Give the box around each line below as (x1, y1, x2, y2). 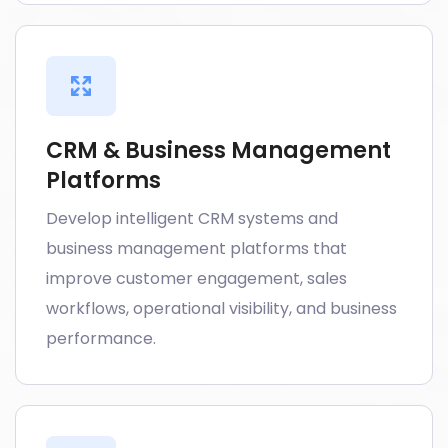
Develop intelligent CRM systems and (46, 207, 338, 230)
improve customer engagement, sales (46, 267, 347, 290)
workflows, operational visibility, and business (46, 297, 397, 320)
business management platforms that (46, 237, 347, 260)
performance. (46, 327, 156, 350)
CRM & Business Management (46, 135, 391, 166)
